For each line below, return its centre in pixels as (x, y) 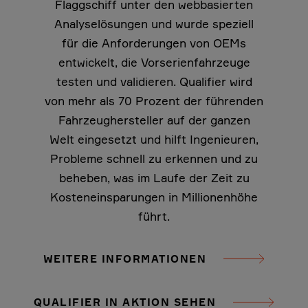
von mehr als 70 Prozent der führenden (154, 101)
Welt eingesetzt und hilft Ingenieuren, (154, 139)
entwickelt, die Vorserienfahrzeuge (154, 62)
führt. (154, 216)
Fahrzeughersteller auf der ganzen (154, 120)
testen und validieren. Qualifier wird (154, 81)
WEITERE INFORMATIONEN (125, 259)
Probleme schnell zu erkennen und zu (154, 158)
